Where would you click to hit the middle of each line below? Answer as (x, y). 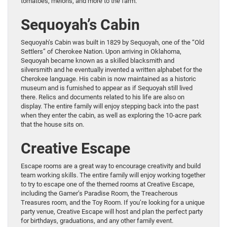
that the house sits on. (52, 125)
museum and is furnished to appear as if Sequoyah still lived (107, 88)
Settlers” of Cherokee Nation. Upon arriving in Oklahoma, (101, 52)
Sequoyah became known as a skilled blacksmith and (98, 61)
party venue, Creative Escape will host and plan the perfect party (112, 212)
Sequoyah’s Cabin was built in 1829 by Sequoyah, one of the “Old (112, 43)
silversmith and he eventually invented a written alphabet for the (111, 70)
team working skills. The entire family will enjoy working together (113, 175)
